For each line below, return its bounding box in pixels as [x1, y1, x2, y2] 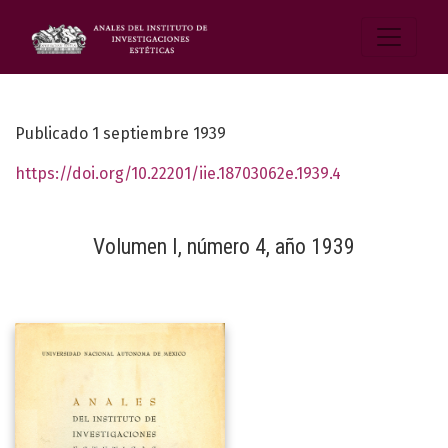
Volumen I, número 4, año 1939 [93, 234, 355, 259]
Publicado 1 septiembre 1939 [15, 124, 226, 143]
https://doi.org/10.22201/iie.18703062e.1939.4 [15, 164, 341, 183]
